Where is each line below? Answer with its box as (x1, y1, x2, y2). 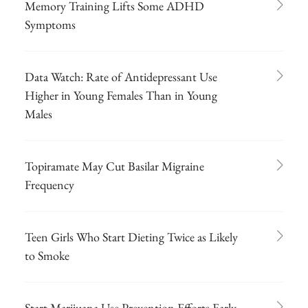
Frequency (25, 176, 74, 192)
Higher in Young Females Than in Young (25, 87, 217, 103)
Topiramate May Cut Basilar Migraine (25, 157, 204, 174)
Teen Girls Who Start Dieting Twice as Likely (25, 228, 238, 245)
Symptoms (25, 16, 76, 32)
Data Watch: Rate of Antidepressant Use (25, 68, 217, 85)
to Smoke (25, 247, 69, 263)
